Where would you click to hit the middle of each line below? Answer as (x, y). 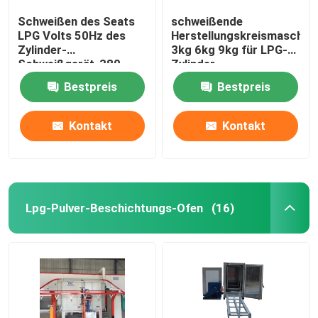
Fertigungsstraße (220, 78)
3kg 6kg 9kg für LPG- (230, 49)
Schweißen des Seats (77, 21)
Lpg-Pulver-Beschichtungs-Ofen (114, 208)
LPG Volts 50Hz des (72, 35)
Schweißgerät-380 (70, 64)
